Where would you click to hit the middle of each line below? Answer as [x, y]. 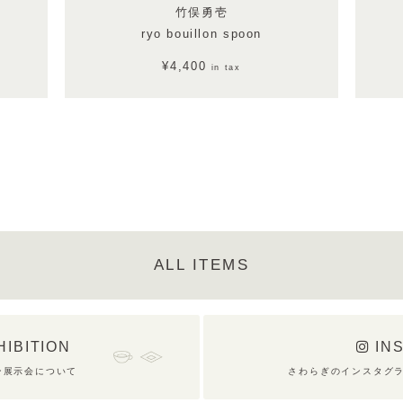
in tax [226, 68]
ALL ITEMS [201, 265]
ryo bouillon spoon [201, 34]
